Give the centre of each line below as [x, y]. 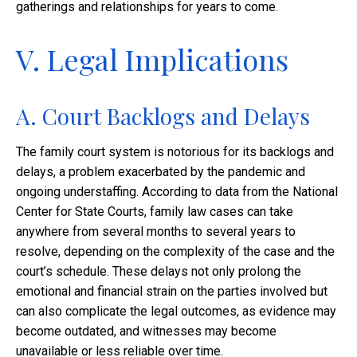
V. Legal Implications [152, 59]
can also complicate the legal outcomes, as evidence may [176, 312]
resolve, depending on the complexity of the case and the [175, 252]
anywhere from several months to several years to [156, 232]
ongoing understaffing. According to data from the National [177, 192]
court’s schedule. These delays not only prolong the [159, 272]
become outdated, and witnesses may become [146, 331]
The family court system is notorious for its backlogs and [175, 152]
